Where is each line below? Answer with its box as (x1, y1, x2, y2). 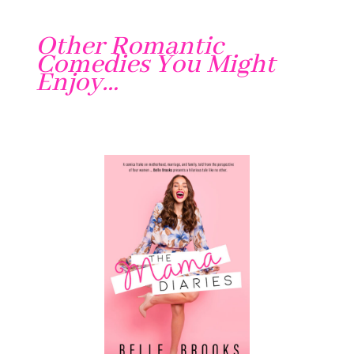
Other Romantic (35, 30, 223, 63)
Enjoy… (35, 66, 119, 100)
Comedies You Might (35, 48, 275, 81)
